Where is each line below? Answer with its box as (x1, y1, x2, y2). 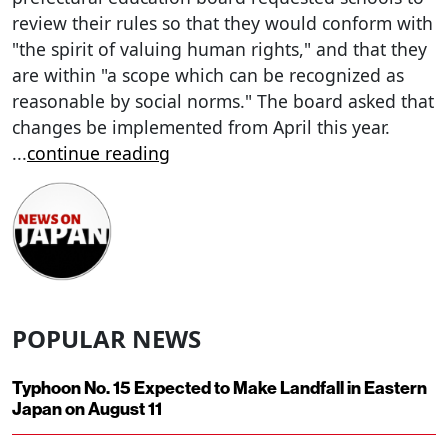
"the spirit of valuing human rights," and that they (12, 36, 427, 61)
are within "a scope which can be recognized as (12, 62, 404, 87)
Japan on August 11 (12, 397, 162, 421)
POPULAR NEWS (12, 322, 201, 356)
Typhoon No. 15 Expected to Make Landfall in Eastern (12, 376, 427, 400)
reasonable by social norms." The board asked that (12, 88, 434, 113)
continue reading (27, 140, 170, 165)
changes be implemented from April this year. (12, 114, 390, 139)
